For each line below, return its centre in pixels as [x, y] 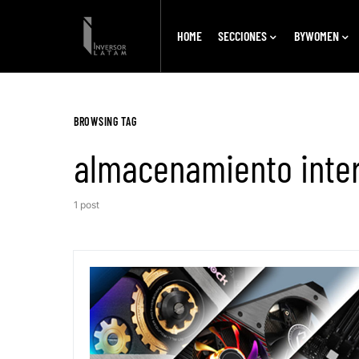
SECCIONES [242, 36]
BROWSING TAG [105, 121]
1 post [87, 205]
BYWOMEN [316, 36]
